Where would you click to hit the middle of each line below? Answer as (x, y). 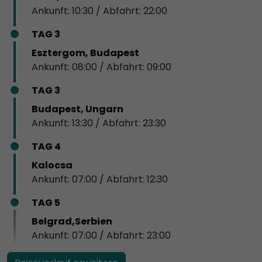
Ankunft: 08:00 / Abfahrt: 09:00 (101, 67)
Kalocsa (52, 165)
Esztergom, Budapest (85, 53)
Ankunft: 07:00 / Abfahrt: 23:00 (101, 235)
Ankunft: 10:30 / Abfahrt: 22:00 (99, 11)
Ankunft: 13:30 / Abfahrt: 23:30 (99, 123)
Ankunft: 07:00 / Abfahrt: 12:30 (100, 179)
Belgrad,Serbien (72, 221)
